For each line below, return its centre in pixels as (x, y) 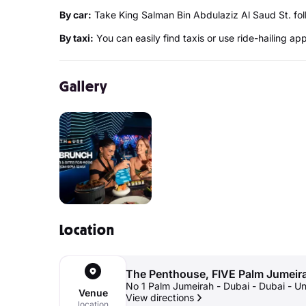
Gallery (84, 86)
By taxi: (76, 38)
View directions (160, 297)
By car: (75, 15)
